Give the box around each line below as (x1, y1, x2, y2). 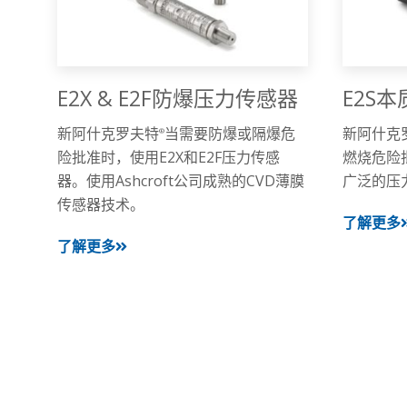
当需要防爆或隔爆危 (164, 124, 295, 144)
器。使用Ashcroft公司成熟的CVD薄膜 (56, 171, 304, 192)
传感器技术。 (56, 194, 144, 215)
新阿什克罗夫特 (56, 124, 159, 144)
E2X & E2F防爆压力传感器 (56, 84, 298, 114)
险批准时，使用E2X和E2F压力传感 (56, 147, 280, 168)
